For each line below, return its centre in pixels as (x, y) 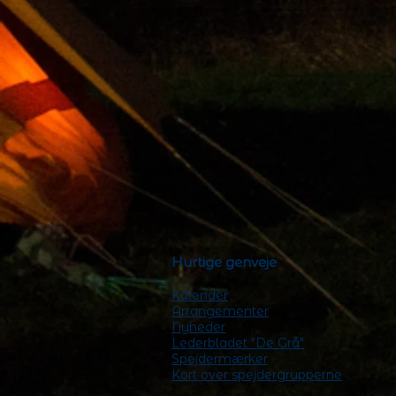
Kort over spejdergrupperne (257, 375)
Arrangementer (220, 311)
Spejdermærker (220, 359)
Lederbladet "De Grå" (238, 343)
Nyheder (198, 327)
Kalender (200, 295)
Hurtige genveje (224, 262)
